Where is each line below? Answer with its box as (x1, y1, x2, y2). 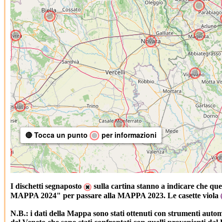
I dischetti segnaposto (10, 182, 84, 191)
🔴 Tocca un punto (25, 130, 90, 140)
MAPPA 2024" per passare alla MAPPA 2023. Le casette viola (10, 191, 221, 200)
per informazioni (100, 130, 157, 140)
